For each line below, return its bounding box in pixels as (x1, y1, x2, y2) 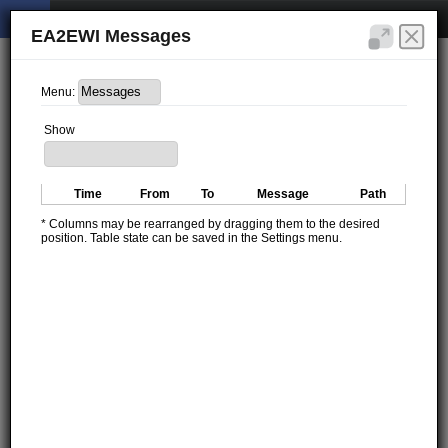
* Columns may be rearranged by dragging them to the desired (41, 216, 381, 231)
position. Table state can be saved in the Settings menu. (41, 230, 343, 245)
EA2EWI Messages (31, 26, 192, 46)
